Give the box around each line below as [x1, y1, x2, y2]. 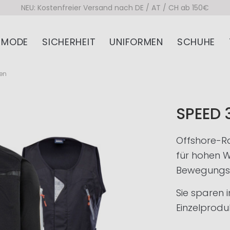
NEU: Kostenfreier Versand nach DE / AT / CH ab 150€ [21, 2, 209, 13]
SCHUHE [177, 35, 216, 48]
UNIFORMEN [109, 35, 163, 48]
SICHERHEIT [42, 35, 96, 48]
